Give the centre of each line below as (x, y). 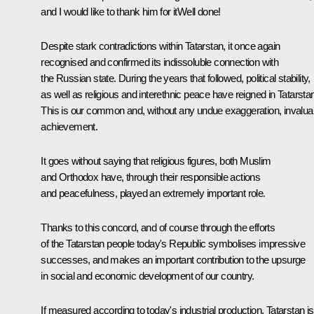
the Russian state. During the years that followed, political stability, (176, 78)
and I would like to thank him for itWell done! (131, 12)
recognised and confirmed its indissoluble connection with (160, 62)
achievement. (69, 127)
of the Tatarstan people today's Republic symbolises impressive (173, 244)
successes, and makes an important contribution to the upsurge (173, 260)
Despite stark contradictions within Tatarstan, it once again (161, 46)
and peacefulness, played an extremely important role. (153, 193)
